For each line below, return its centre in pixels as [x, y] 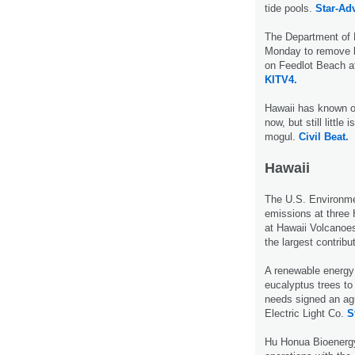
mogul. [282, 136]
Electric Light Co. [306, 313]
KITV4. [281, 79]
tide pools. [290, 8]
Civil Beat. [324, 136]
